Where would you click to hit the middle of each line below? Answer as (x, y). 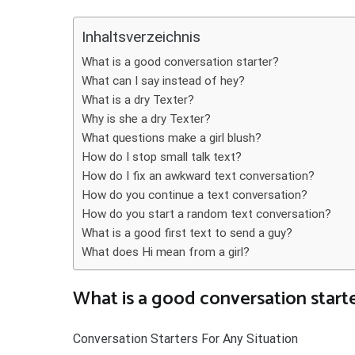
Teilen (24, 13)
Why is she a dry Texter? (146, 119)
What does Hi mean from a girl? (166, 252)
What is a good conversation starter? (180, 62)
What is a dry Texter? (138, 100)
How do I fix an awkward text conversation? (198, 176)
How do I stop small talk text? (162, 157)
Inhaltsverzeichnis (141, 37)
